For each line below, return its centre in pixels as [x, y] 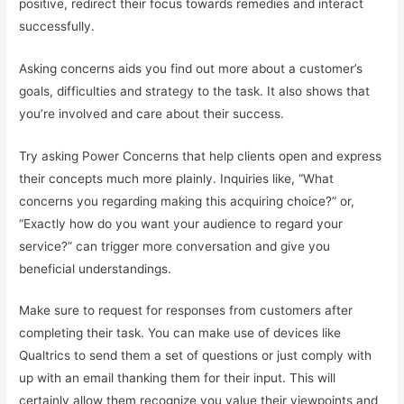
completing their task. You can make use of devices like [180, 333]
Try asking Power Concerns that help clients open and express [201, 156]
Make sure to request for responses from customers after [186, 311]
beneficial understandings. [96, 268]
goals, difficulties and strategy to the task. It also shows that [195, 91]
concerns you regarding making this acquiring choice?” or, [187, 201]
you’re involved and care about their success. [152, 113]
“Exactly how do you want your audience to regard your [181, 223]
